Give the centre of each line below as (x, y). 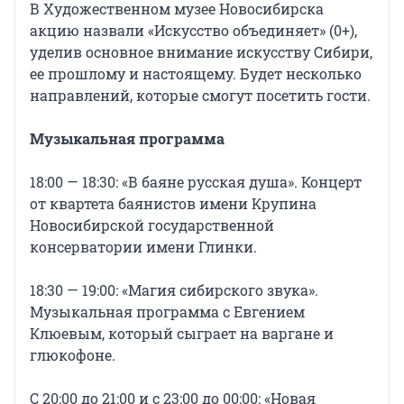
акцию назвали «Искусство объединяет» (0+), (193, 31)
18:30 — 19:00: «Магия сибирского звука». (174, 290)
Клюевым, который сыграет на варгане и (182, 334)
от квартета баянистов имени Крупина (173, 204)
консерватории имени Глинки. (143, 247)
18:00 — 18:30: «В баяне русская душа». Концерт (196, 182)
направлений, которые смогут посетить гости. (200, 96)
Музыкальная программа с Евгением (167, 312)
